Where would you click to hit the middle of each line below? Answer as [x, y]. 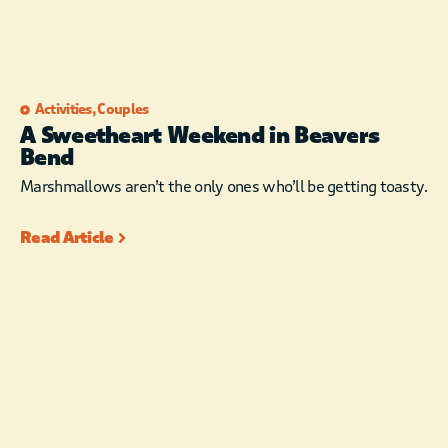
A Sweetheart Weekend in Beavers [200, 136]
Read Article [67, 238]
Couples [123, 110]
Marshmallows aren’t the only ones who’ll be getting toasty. [224, 187]
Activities [63, 110]
